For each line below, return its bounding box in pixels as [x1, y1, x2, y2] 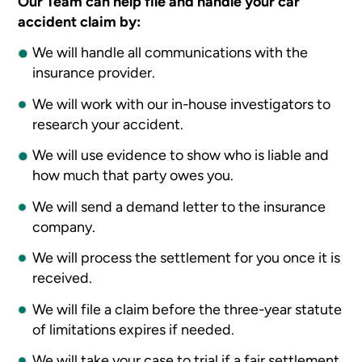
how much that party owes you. [32, 166, 234, 184]
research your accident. [32, 115, 184, 133]
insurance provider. [32, 64, 156, 82]
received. [32, 269, 93, 287]
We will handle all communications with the [32, 44, 309, 61]
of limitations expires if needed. [32, 320, 235, 338]
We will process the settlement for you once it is [32, 249, 341, 267]
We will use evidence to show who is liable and [32, 146, 330, 164]
